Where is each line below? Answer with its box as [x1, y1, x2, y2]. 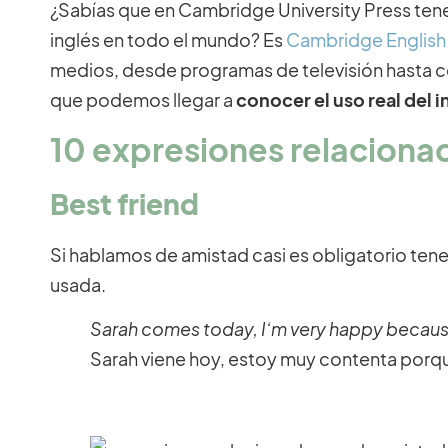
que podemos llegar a [50, 88, 236, 112]
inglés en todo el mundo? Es [50, 28, 286, 52]
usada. [50, 272, 106, 296]
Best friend [50, 185, 199, 221]
